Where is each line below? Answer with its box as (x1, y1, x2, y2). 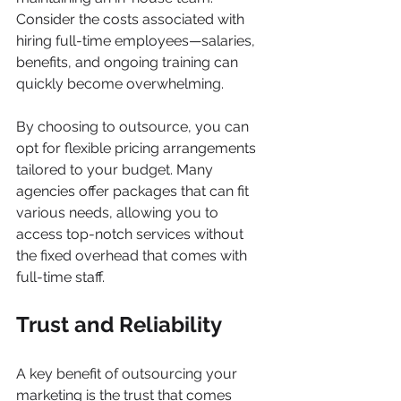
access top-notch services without (16, 226, 247, 243)
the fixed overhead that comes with (16, 247, 251, 265)
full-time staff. (16, 269, 105, 286)
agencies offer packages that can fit (16, 183, 252, 200)
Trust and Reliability (16, 311, 222, 338)
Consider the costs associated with (16, 11, 248, 29)
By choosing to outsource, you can (16, 118, 252, 136)
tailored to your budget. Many (16, 161, 217, 179)
